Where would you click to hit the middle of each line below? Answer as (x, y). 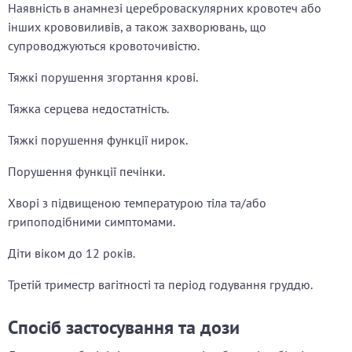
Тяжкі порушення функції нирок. (98, 140)
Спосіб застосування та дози (124, 328)
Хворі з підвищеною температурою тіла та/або (137, 203)
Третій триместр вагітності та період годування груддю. (160, 285)
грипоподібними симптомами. (92, 222)
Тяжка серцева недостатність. (88, 109)
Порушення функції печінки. (86, 172)
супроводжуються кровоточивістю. (104, 46)
